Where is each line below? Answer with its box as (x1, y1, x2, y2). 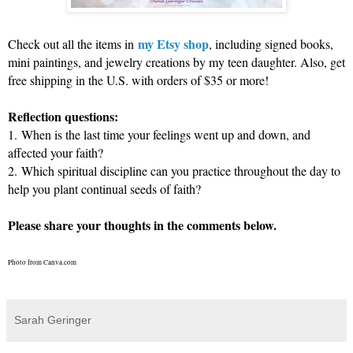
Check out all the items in (8, 35, 138, 53)
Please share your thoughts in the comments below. (8, 216, 277, 235)
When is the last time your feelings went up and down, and (17, 126, 310, 143)
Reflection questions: (8, 107, 118, 126)
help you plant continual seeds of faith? (8, 180, 201, 198)
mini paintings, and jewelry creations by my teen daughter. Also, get (8, 54, 345, 71)
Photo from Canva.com (8, 258, 76, 268)
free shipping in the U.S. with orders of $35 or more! (8, 72, 269, 89)
